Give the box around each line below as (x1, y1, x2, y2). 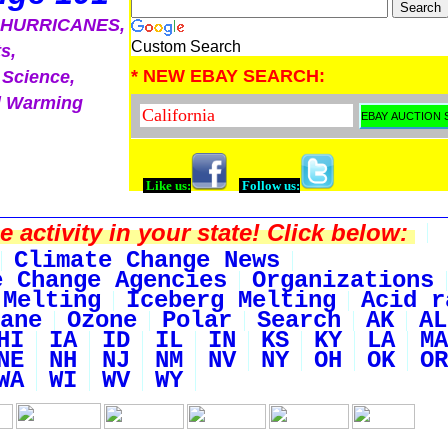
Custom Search (131, 38, 241, 55)
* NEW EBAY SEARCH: (131, 66, 325, 86)
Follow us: (239, 178, 300, 193)
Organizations (252, 267, 434, 294)
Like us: (143, 178, 191, 193)
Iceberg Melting (126, 287, 336, 314)
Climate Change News (14, 247, 280, 274)
